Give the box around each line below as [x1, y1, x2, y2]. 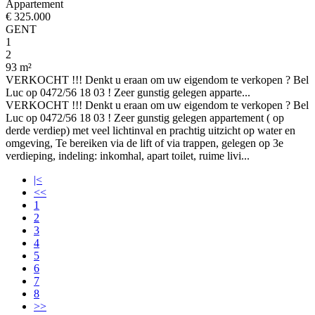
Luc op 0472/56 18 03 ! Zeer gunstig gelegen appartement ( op [6, 112, 284, 124]
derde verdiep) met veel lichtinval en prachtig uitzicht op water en [6, 124, 295, 136]
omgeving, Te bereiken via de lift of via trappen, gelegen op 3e [6, 137, 283, 149]
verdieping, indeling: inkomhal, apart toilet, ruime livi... [6, 150, 250, 162]
